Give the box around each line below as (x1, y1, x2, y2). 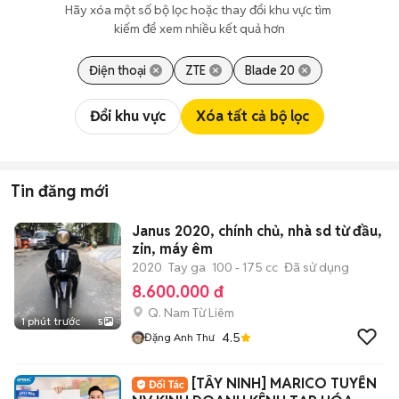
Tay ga (168, 259, 206, 275)
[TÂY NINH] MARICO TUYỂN (191, 374, 377, 393)
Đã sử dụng (284, 259, 349, 275)
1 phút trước (21, 314, 80, 328)
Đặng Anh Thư (144, 330, 215, 344)
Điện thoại (88, 62, 146, 78)
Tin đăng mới (11, 181, 109, 201)
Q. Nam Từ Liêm (148, 305, 234, 321)
